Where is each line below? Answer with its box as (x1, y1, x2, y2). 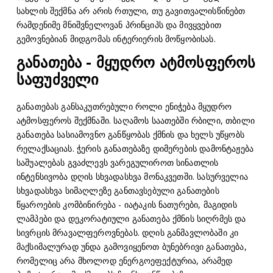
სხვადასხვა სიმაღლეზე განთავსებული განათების (16, 185, 219, 197)
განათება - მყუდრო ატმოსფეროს (16, 54, 256, 72)
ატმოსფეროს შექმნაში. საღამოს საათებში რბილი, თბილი (16, 115, 255, 127)
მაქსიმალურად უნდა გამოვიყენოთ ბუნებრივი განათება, (16, 241, 247, 253)
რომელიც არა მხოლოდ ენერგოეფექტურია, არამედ (16, 255, 233, 267)
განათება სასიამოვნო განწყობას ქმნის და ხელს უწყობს (16, 129, 244, 141)
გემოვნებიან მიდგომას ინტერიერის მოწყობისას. (16, 32, 216, 44)
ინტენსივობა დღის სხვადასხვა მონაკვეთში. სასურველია (16, 171, 248, 183)
